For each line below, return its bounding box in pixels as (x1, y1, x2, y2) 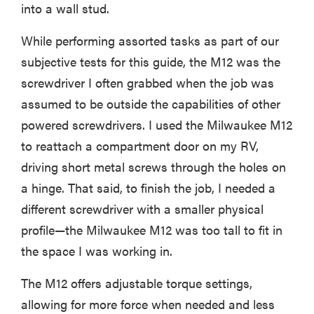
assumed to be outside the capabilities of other (21, 95, 280, 113)
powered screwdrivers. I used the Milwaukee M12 (21, 116, 292, 134)
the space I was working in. (21, 242, 172, 260)
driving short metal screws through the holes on (21, 158, 286, 176)
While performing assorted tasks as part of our (21, 32, 279, 50)
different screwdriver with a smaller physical (21, 200, 264, 218)
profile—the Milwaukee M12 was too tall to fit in (21, 221, 282, 239)
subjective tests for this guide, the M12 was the (21, 53, 280, 71)
